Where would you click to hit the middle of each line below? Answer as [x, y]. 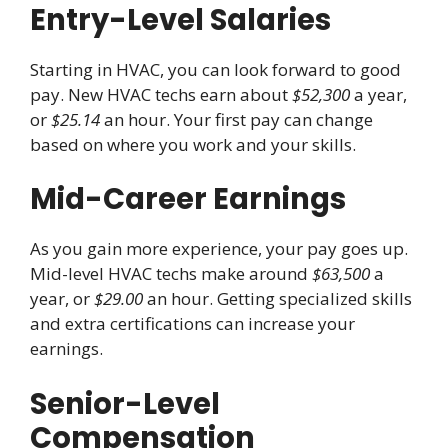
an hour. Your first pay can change [236, 119]
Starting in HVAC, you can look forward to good [215, 69]
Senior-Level [125, 403]
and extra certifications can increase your [192, 324]
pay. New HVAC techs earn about [161, 94]
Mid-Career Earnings [188, 199]
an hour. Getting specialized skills [277, 299]
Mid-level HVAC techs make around [171, 274]
